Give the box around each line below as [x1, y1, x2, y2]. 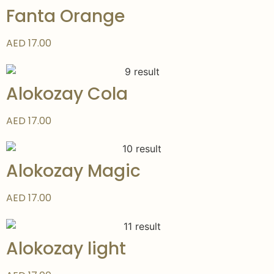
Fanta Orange [6, 4, 125, 28]
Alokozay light [6, 236, 126, 261]
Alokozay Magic [6, 159, 141, 183]
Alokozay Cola [6, 81, 128, 106]
